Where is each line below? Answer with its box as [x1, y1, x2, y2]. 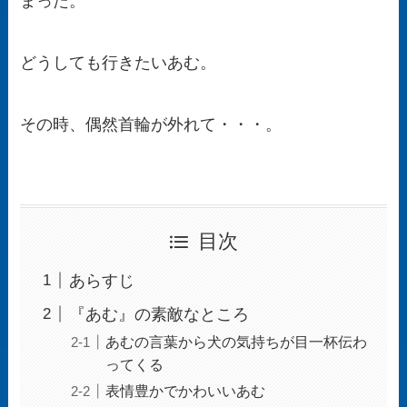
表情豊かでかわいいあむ [105, 382, 266, 399]
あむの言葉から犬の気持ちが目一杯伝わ [105, 333, 368, 350]
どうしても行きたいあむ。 [20, 54, 217, 73]
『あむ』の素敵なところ [69, 304, 250, 323]
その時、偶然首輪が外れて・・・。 [20, 114, 283, 134]
